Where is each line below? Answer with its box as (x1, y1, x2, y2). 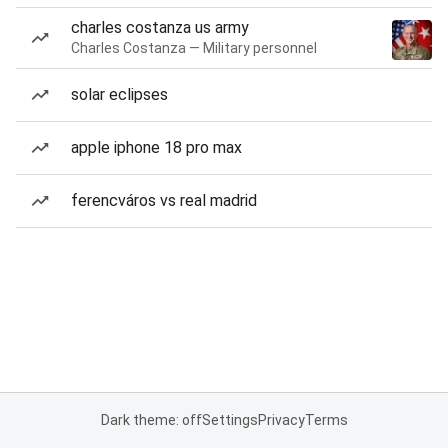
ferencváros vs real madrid (71, 191, 257, 210)
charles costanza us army (71, 18, 249, 37)
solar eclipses (71, 85, 168, 104)
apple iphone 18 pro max (71, 138, 242, 157)
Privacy (257, 412, 305, 428)
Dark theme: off (100, 412, 202, 428)
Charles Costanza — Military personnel (71, 40, 317, 56)
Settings (201, 412, 258, 428)
